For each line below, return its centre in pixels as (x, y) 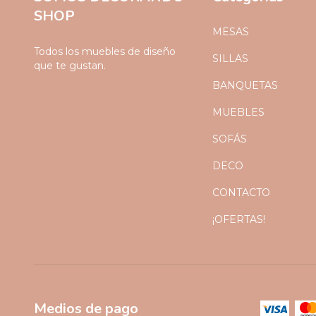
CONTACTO (242, 192)
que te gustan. (70, 65)
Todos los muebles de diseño (105, 51)
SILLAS (231, 58)
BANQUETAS (245, 85)
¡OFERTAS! (239, 219)
